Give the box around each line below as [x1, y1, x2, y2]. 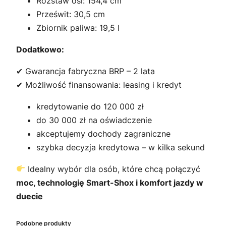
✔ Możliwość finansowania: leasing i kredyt [16, 79, 182, 90]
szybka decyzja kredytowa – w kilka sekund [36, 142, 205, 152]
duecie [16, 191, 43, 201]
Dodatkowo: [16, 44, 64, 54]
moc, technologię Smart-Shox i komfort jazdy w [16, 177, 203, 188]
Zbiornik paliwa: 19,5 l [36, 22, 120, 33]
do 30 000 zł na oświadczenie [36, 115, 152, 125]
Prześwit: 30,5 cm [36, 9, 105, 19]
